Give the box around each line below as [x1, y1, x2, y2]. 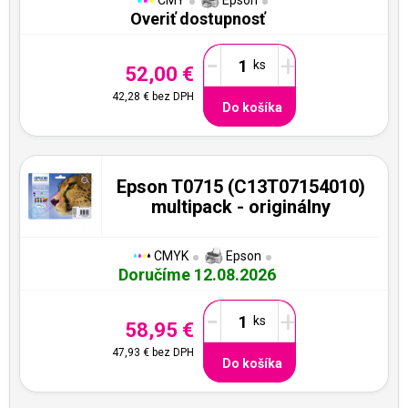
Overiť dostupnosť [129, 9, 265, 28]
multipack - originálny [150, 195, 331, 218]
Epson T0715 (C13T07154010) [116, 175, 365, 198]
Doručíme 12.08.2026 [118, 265, 276, 284]
